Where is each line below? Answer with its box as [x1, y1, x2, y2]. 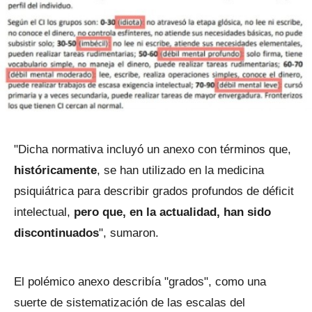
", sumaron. [99, 226, 159, 240]
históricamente [14, 164, 97, 178]
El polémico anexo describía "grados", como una [14, 275, 266, 289]
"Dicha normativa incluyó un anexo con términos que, [14, 143, 291, 157]
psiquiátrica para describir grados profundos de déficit [14, 185, 294, 198]
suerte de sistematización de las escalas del [14, 296, 245, 310]
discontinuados [14, 226, 99, 240]
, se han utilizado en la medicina [97, 164, 264, 178]
